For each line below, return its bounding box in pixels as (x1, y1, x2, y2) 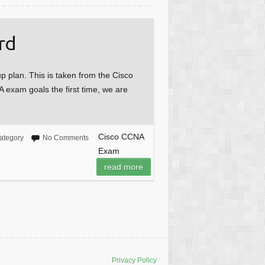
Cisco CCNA (98, 132, 144, 142)
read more (104, 162, 143, 172)
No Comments (42, 134, 89, 143)
